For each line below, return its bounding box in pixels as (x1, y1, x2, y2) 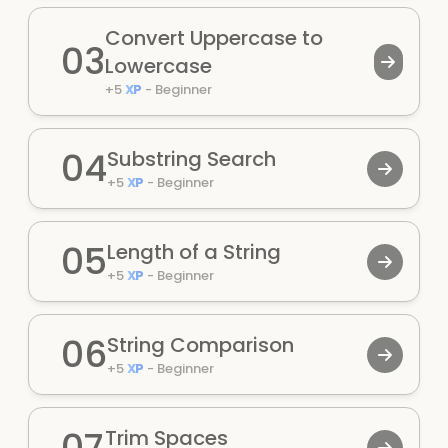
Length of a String (107, 238, 281, 266)
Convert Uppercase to (105, 24, 323, 52)
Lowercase (105, 52, 212, 80)
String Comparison (107, 331, 294, 359)
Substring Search (107, 145, 276, 173)
